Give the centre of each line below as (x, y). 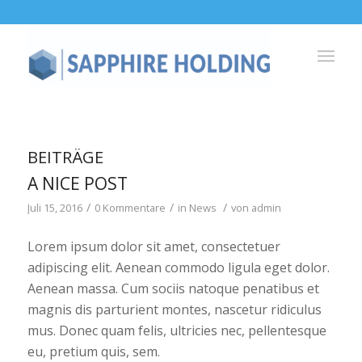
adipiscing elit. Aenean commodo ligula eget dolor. (178, 267)
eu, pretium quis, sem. (93, 351)
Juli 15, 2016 (55, 208)
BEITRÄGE (65, 157)
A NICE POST (77, 183)
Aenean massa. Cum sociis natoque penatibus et (173, 288)
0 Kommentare (130, 208)
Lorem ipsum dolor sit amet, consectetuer (154, 246)
